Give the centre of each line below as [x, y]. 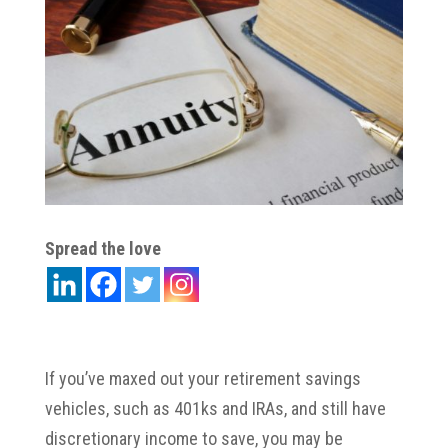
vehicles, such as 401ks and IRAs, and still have [215, 408]
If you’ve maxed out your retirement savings [202, 378]
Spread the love [102, 248]
